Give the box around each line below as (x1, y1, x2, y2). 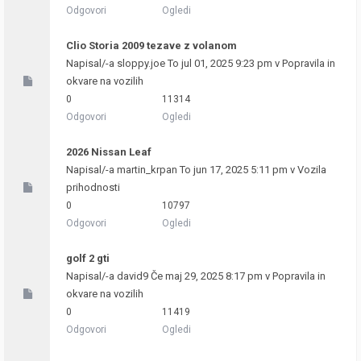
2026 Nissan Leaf (66, 146, 151, 158)
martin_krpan (117, 164, 177, 176)
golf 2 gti (66, 252, 110, 264)
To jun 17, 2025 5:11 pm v (177, 164, 297, 176)
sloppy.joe (117, 57, 165, 69)
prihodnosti (66, 181, 120, 193)
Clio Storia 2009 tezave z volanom (66, 39, 237, 52)
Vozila (297, 164, 326, 176)
